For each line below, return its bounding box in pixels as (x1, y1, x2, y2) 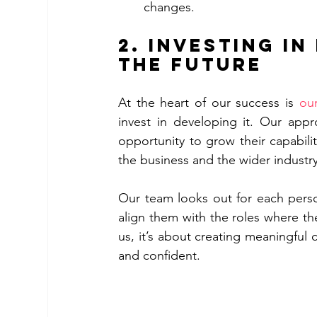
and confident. (118, 248, 201, 263)
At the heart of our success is (118, 95, 299, 110)
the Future (118, 53, 263, 76)
